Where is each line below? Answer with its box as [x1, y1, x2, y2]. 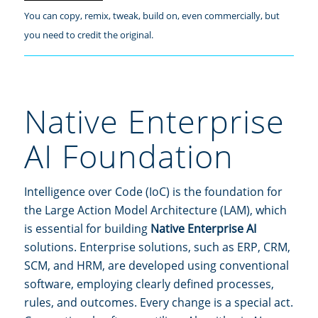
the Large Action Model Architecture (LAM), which [24, 202, 287, 219]
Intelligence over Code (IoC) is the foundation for [24, 184, 283, 200]
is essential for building [24, 221, 150, 237]
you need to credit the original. [24, 28, 153, 41]
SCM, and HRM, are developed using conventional [24, 258, 289, 274]
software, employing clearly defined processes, [24, 276, 274, 292]
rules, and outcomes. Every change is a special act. [24, 295, 293, 311]
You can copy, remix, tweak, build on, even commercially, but [24, 9, 280, 22]
